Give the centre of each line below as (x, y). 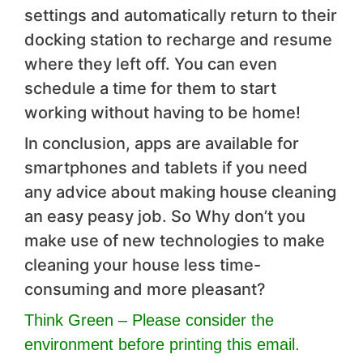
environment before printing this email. (162, 345)
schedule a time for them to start (150, 89)
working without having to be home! (162, 113)
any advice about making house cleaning (180, 192)
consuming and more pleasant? (145, 290)
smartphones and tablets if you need (166, 168)
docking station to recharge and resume (178, 40)
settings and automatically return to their (181, 16)
